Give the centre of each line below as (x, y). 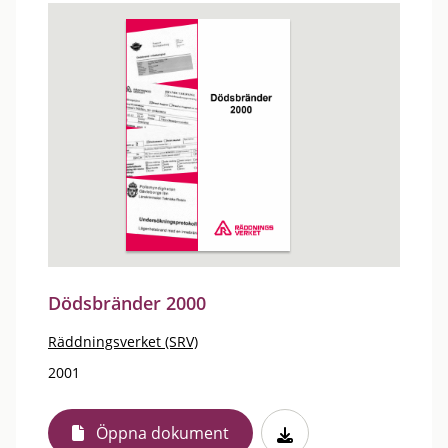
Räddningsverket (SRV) (123, 341)
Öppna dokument (162, 433)
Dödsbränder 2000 (127, 303)
